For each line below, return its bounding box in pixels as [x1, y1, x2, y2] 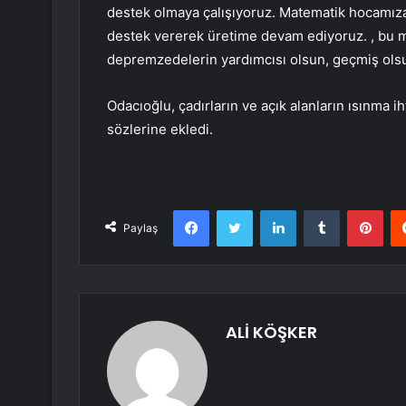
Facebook [208, 202, 264, 217]
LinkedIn [295, 202, 343, 217]
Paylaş [123, 221, 158, 236]
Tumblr [339, 202, 377, 217]
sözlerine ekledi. [107, 121, 213, 139]
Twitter [252, 202, 292, 217]
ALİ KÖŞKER [226, 321, 317, 344]
